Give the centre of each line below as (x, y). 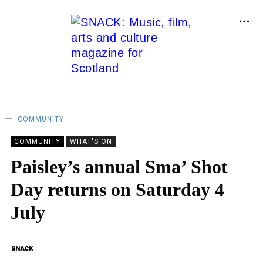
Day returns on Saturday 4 (117, 190)
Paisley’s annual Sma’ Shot (119, 167)
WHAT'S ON (91, 141)
